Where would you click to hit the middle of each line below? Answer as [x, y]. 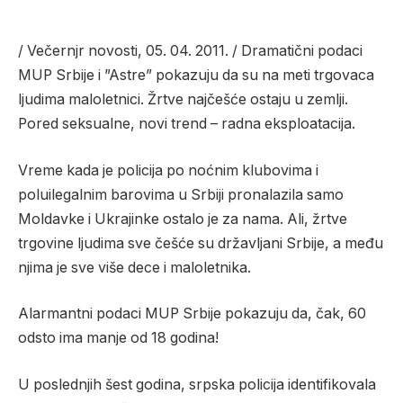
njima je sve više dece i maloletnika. [134, 267]
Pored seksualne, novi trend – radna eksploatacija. [187, 124]
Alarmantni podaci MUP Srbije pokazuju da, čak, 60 [192, 314]
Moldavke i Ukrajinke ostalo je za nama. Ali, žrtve [183, 219]
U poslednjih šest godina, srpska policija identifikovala [197, 384]
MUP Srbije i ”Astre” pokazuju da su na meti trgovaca [196, 75]
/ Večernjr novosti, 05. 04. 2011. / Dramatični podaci [190, 51]
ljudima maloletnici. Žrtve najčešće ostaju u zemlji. [183, 99]
